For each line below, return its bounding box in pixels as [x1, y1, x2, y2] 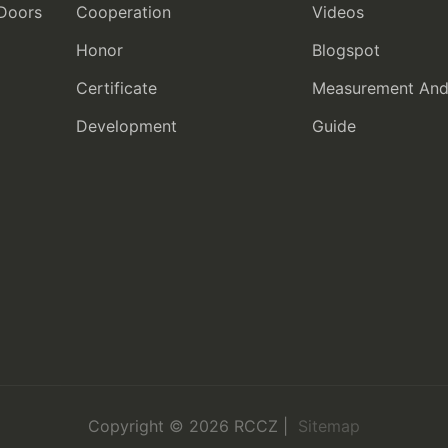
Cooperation [75, 2, 171, 23]
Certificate [75, 78, 157, 99]
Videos [311, 2, 364, 23]
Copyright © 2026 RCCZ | [88, 416, 293, 437]
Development [75, 116, 177, 137]
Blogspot [311, 40, 380, 61]
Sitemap [293, 416, 360, 437]
